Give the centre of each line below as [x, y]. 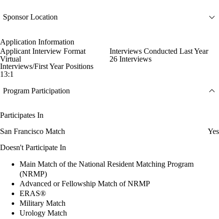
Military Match [43, 203]
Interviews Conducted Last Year [159, 51]
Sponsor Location [30, 17]
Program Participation [36, 91]
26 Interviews [131, 59]
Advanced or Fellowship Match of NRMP [85, 183]
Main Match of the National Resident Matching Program [107, 164]
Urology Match [43, 213]
